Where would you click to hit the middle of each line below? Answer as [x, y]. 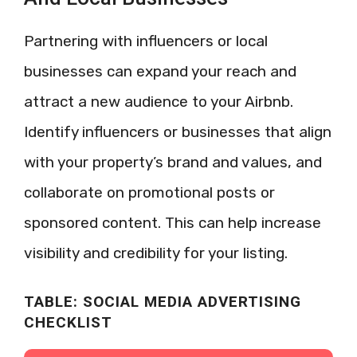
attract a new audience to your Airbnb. [159, 102]
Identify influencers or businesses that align [178, 132]
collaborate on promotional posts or [149, 192]
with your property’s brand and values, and [173, 162]
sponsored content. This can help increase [173, 223]
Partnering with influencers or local [146, 41]
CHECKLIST [68, 322]
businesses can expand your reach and [160, 71]
